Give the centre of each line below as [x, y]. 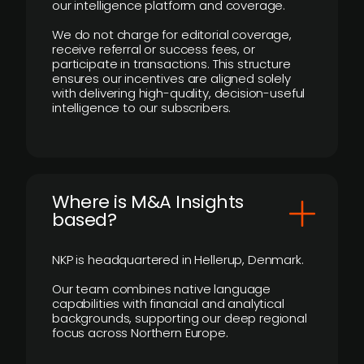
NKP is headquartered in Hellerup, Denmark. [178, 260]
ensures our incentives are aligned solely [171, 78]
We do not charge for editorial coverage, [172, 35]
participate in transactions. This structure [171, 64]
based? [84, 220]
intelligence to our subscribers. [142, 108]
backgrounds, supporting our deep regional [180, 318]
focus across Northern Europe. [140, 333]
